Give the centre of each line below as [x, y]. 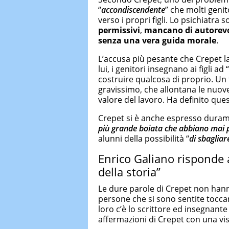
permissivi [119, 30]
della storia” [129, 171]
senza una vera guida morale [157, 40]
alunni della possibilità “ [144, 138]
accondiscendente [133, 9]
